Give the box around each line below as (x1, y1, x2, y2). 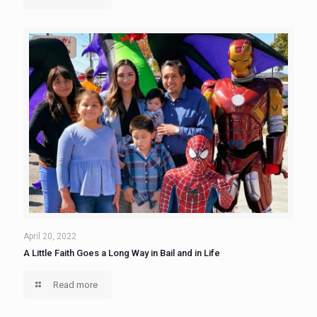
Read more (53, 279, 98, 291)
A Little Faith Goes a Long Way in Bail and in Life (23, 248, 220, 259)
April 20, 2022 (23, 231, 76, 242)
